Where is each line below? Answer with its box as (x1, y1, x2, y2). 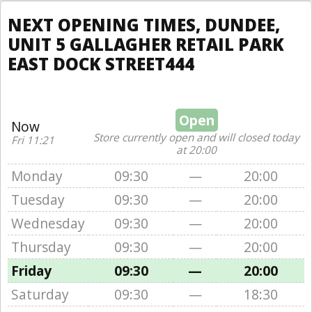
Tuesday (11, 190, 65, 209)
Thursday (11, 237, 71, 256)
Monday (11, 166, 63, 185)
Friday (11, 261, 52, 280)
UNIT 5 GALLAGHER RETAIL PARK (8, 33, 284, 56)
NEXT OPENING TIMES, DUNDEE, (8, 13, 280, 36)
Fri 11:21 (11, 133, 54, 148)
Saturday (11, 285, 69, 304)
